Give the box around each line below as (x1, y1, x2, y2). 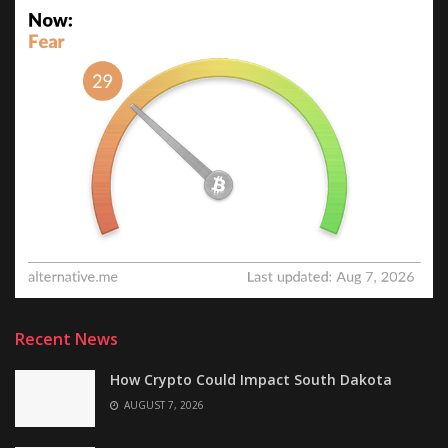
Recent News (15, 327, 118, 350)
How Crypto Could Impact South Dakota (110, 369, 392, 389)
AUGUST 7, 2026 (121, 397, 204, 412)
